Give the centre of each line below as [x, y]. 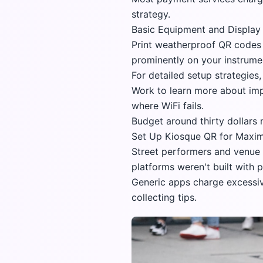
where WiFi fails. [168, 106]
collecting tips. [164, 197]
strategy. [151, 14]
